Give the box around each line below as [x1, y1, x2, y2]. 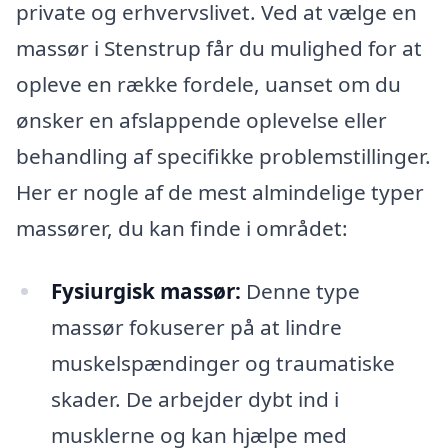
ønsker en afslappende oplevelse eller [16, 105, 387, 134]
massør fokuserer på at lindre [50, 313, 342, 342]
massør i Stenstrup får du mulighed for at [16, 33, 422, 62]
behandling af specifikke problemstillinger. [16, 141, 431, 170]
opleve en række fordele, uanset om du [16, 69, 401, 98]
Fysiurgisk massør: [50, 277, 241, 306]
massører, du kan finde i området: [16, 213, 348, 242]
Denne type [240, 277, 360, 306]
